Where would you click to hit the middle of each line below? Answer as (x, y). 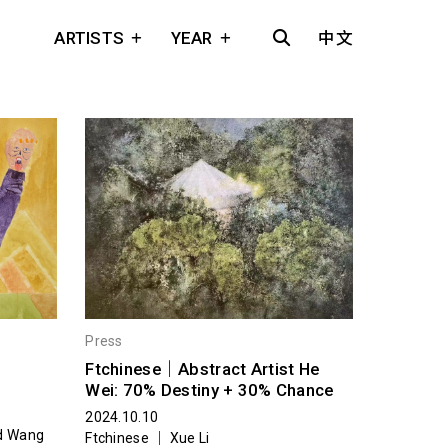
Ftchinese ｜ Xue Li (147, 437)
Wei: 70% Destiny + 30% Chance (209, 389)
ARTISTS (89, 38)
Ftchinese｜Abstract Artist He (202, 368)
